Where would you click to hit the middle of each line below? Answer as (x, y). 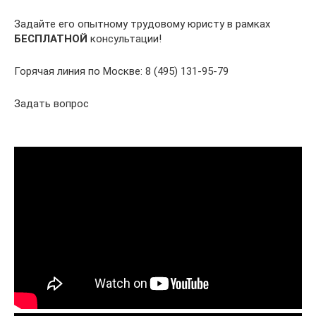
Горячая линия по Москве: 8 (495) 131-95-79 (121, 71)
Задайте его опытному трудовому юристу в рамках (142, 24)
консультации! (124, 38)
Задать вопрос (51, 103)
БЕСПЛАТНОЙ (51, 38)
